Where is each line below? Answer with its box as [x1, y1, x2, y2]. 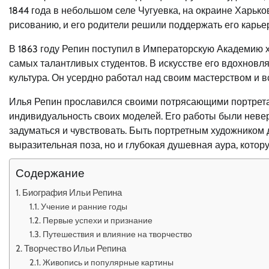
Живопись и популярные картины [42, 257, 174, 268]
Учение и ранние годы [40, 201, 127, 212]
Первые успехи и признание [42, 215, 153, 226]
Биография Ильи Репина [22, 187, 122, 198]
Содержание [16, 166, 85, 180]
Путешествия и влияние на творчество [42, 229, 192, 240]
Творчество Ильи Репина [24, 243, 127, 254]
